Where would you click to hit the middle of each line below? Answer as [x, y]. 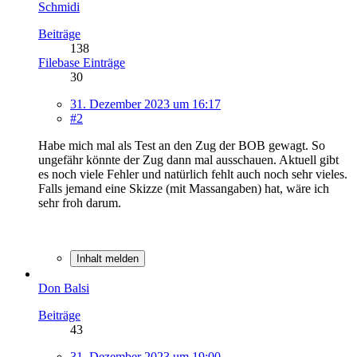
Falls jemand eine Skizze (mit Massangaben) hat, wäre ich [184, 188]
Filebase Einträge [82, 62]
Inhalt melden [108, 258]
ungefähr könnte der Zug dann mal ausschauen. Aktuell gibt [188, 159]
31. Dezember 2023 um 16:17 [145, 104]
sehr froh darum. [80, 202]
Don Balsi [64, 288]
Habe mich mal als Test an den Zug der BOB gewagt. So [182, 145]
